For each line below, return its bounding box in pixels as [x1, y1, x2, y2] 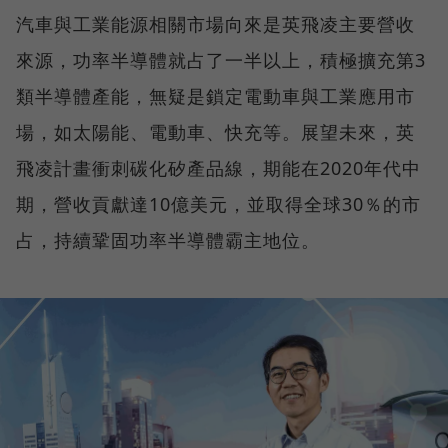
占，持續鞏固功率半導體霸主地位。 [16, 228, 320, 253]
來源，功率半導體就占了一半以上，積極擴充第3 [16, 48, 426, 73]
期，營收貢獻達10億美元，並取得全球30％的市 [16, 192, 421, 217]
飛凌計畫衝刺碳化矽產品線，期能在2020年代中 [16, 156, 421, 181]
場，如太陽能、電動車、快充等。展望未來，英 [16, 120, 415, 145]
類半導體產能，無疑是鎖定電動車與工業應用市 [16, 84, 415, 109]
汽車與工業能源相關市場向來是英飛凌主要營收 [16, 12, 415, 37]
